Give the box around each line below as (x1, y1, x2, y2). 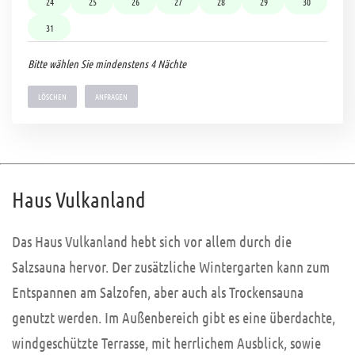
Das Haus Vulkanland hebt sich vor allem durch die (12, 232, 292, 251)
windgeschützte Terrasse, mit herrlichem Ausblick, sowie (12, 334, 321, 353)
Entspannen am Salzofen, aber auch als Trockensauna (12, 283, 303, 302)
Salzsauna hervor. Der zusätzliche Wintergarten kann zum (12, 258, 330, 277)
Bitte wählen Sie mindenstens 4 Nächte (28, 56, 186, 71)
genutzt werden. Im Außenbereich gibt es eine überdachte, (12, 308, 335, 327)
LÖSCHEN (38, 90, 67, 103)
